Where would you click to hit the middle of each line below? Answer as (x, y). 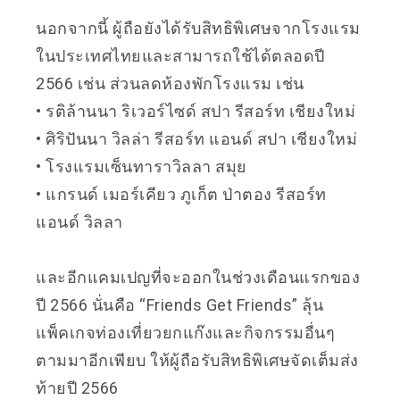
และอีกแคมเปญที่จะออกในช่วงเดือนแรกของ (198, 277)
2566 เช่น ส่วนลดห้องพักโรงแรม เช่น (170, 83)
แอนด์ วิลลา (79, 221)
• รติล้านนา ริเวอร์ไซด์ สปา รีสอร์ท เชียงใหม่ (196, 111)
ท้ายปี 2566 (79, 387)
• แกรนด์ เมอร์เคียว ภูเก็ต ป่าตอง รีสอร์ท (181, 194)
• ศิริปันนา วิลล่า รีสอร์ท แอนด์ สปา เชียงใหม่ (196, 138)
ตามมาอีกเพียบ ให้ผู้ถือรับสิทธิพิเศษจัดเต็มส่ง (197, 360)
